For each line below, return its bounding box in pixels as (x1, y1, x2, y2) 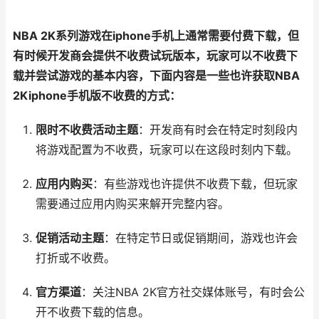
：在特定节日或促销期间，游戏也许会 (103, 231, 298, 245)
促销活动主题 (35, 231, 104, 245)
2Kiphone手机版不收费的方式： (13, 89, 181, 103)
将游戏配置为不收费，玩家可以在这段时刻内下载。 (35, 143, 298, 157)
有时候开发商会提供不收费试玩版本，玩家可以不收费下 (13, 49, 298, 63)
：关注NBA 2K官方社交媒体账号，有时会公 (80, 286, 305, 299)
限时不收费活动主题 (35, 123, 138, 137)
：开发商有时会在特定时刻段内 (137, 123, 298, 137)
